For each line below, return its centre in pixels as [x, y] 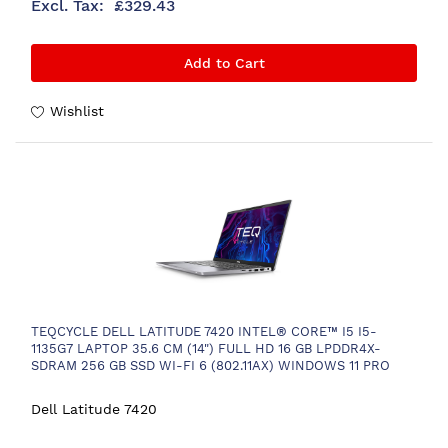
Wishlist [77, 110]
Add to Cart [224, 62]
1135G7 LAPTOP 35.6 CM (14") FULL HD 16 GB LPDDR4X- [206, 348]
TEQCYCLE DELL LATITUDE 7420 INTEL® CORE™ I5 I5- [204, 331]
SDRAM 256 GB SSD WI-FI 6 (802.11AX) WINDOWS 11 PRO [210, 365]
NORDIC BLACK [80, 382]
